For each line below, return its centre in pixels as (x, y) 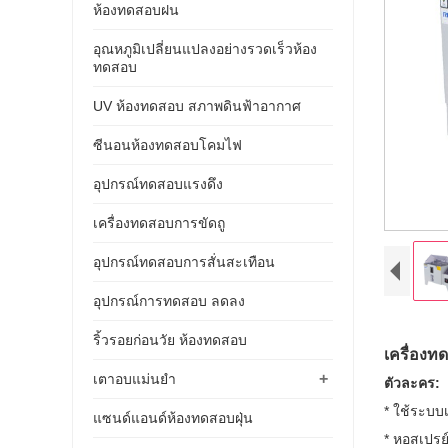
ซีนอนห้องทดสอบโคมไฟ (167, 144)
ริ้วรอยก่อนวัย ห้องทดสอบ (170, 339)
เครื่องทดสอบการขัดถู (159, 222)
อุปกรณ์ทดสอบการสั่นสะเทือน (184, 261)
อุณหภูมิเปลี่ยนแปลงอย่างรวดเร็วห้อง (205, 48)
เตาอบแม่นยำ (134, 378)
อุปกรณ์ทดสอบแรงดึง (158, 183)
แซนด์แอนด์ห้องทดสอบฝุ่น (173, 417)
